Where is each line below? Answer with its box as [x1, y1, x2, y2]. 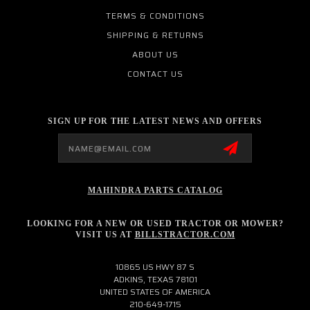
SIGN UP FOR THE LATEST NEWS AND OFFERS [48, 116, 262, 126]
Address [15, 140, 53, 156]
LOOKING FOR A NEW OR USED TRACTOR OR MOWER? [26, 218, 284, 228]
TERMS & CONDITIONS [106, 8, 205, 22]
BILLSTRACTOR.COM [134, 229, 235, 239]
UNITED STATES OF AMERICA [100, 284, 210, 298]
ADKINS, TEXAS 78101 [113, 272, 197, 286]
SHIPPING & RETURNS [107, 28, 204, 42]
